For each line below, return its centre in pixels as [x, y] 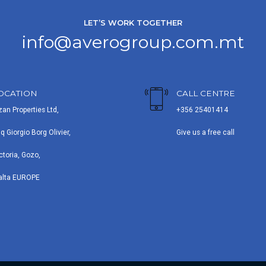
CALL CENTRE [206, 94]
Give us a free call [205, 132]
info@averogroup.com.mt [133, 42]
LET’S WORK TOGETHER [133, 23]
